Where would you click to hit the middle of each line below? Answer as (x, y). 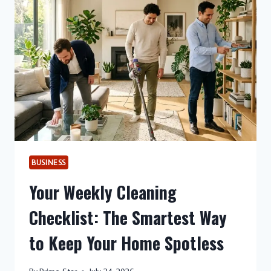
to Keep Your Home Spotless (126, 243)
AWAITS (94, 42)
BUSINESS (49, 162)
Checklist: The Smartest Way (128, 217)
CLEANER (97, 14)
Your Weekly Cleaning (103, 192)
